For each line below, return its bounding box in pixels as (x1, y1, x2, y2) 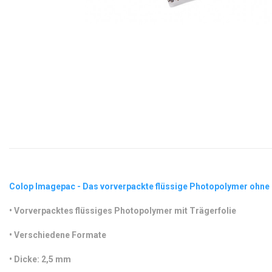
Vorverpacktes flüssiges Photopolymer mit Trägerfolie (12, 206, 236, 216)
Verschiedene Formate (12, 230, 106, 240)
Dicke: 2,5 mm (12, 254, 73, 264)
